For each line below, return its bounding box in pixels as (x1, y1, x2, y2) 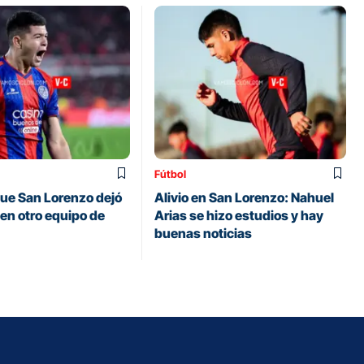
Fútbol (154, 167, 186, 180)
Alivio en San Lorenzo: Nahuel (154, 188, 334, 206)
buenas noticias (154, 224, 252, 241)
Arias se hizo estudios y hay (154, 206, 323, 223)
